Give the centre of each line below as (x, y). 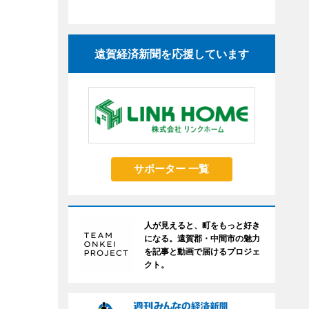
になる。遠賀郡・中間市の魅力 (202, 238)
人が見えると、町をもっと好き (202, 225)
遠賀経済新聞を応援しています (171, 54)
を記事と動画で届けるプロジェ (202, 251)
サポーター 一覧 (171, 169)
